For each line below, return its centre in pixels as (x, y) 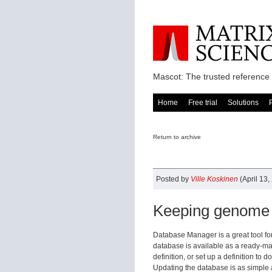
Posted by (173, 179)
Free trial (203, 103)
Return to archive (177, 137)
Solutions (243, 103)
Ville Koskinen (214, 179)
